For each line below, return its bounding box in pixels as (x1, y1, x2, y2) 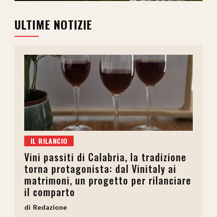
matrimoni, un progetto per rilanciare (24, 172, 191, 187)
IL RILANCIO (31, 135, 68, 146)
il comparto (24, 184, 75, 199)
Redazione (33, 202, 67, 211)
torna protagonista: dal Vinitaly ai (24, 161, 176, 176)
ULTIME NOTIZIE (15, 15, 92, 33)
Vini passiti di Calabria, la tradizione (24, 149, 186, 164)
